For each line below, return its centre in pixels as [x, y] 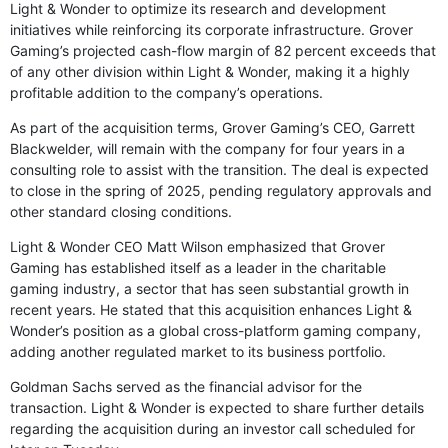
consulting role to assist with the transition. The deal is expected [219, 169]
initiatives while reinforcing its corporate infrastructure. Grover [211, 29]
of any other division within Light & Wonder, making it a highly [210, 71]
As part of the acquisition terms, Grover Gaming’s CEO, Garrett [212, 127]
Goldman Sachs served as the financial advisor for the [186, 386]
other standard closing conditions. [121, 211]
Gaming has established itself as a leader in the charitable [198, 267]
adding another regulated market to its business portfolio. [198, 351]
